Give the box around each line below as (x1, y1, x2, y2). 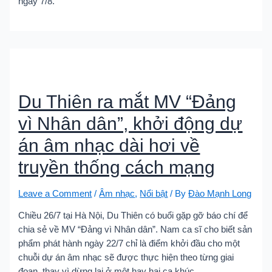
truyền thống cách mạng (18, 157, 216, 177)
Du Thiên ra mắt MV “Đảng (18, 91, 237, 112)
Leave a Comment (18, 188, 92, 199)
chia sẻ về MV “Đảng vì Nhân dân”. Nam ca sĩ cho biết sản (18, 225, 253, 235)
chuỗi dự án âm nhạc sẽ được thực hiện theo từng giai (18, 253, 234, 263)
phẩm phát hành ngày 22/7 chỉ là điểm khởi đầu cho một (18, 239, 240, 249)
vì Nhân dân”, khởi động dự (18, 113, 243, 134)
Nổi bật (140, 188, 168, 199)
